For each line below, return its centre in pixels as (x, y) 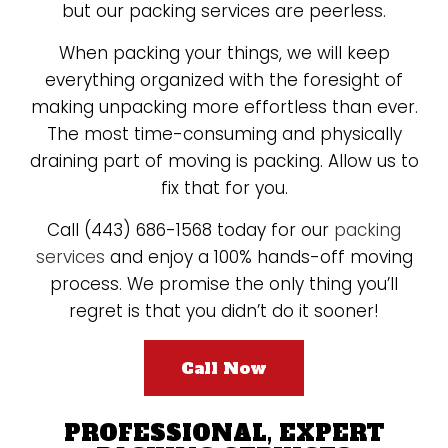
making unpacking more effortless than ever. (224, 107)
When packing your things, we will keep (224, 53)
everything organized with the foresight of (224, 80)
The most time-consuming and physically (224, 134)
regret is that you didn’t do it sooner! (224, 311)
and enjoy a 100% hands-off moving (258, 257)
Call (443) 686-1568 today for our (190, 230)
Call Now (224, 368)
